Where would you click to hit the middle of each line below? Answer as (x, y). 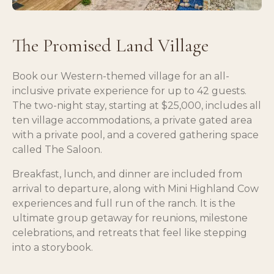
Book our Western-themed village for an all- (121, 76)
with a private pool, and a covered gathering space (135, 135)
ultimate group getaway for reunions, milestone (130, 218)
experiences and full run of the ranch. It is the (124, 203)
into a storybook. (53, 247)
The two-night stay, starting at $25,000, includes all (137, 105)
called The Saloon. (57, 149)
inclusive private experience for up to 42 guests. (129, 91)
